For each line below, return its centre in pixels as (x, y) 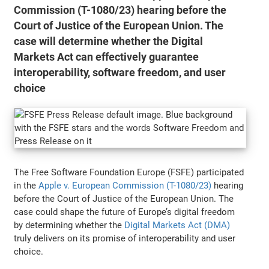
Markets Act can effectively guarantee (107, 57)
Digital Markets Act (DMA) (177, 225)
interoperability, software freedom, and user (120, 72)
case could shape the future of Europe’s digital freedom (125, 212)
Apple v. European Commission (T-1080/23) (125, 185)
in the (26, 185)
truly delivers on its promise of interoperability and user (125, 238)
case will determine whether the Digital (109, 41)
